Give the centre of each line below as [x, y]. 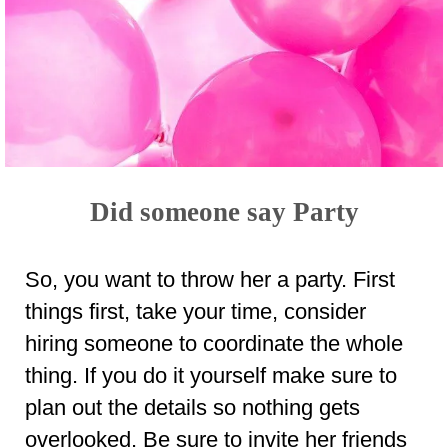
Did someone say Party [224, 211]
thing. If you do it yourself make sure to [211, 375]
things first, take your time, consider [195, 311]
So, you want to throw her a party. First [210, 279]
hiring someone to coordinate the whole [214, 343]
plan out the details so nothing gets [192, 407]
